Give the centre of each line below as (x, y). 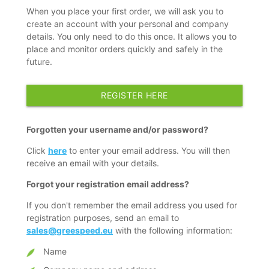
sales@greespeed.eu (70, 231)
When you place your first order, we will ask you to (125, 11)
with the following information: (173, 231)
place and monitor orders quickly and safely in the (125, 49)
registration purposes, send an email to (103, 218)
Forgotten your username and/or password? (118, 130)
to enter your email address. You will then (149, 151)
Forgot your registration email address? (108, 184)
